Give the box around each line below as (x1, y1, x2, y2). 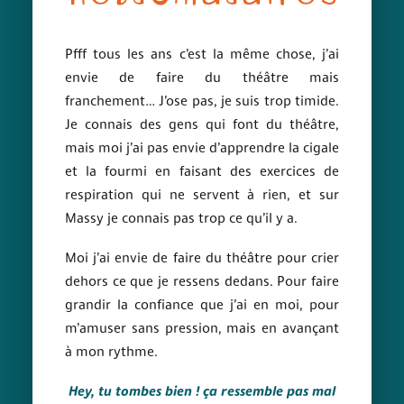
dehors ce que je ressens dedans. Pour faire (65, 276, 339, 289)
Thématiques (32, 10, 105, 25)
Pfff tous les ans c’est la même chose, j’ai (65, 49, 339, 62)
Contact (32, 105, 79, 120)
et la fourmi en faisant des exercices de (65, 166, 339, 179)
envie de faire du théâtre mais (65, 72, 339, 86)
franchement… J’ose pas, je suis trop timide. (65, 96, 339, 109)
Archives (32, 73, 81, 88)
